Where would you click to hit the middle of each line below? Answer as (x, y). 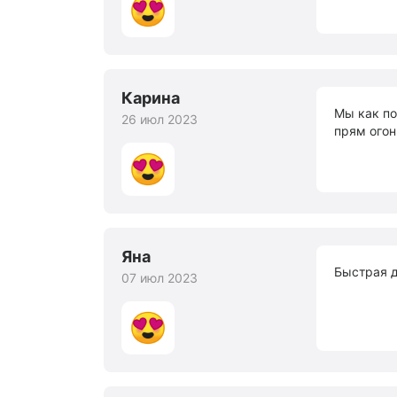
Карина (151, 98)
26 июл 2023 (160, 119)
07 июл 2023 (160, 278)
